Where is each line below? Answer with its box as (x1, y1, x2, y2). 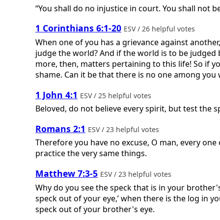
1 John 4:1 (35, 88, 78, 101)
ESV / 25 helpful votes (80, 90, 153, 100)
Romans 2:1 (35, 122, 85, 135)
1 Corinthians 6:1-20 (35, 22, 121, 34)
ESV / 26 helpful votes (124, 24, 197, 34)
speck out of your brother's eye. (35, 203, 155, 215)
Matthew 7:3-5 (35, 167, 98, 179)
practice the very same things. (35, 148, 147, 159)
